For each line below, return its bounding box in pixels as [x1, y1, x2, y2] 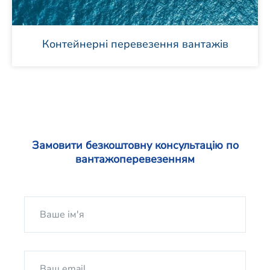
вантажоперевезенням [75, 152, 195, 166]
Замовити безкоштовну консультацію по [31, 138, 239, 152]
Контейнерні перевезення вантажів [42, 37, 228, 51]
